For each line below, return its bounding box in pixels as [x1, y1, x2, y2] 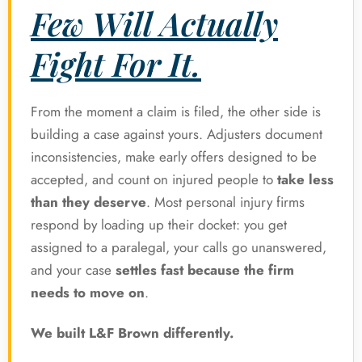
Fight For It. [31, 42, 201, 86]
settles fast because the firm [116, 260, 294, 280]
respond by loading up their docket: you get [31, 215, 287, 235]
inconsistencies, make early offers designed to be [31, 147, 317, 167]
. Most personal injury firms [146, 192, 305, 213]
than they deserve [31, 192, 146, 213]
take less [277, 170, 334, 190]
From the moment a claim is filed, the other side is [31, 102, 321, 122]
